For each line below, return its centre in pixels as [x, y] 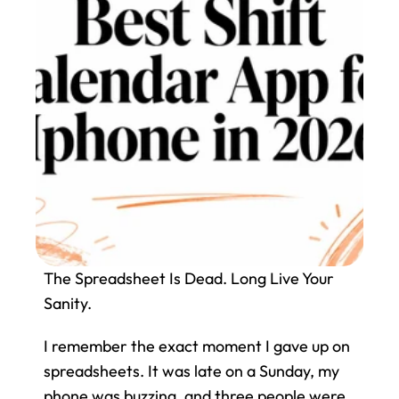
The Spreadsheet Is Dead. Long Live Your [189, 278]
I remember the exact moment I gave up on [197, 346]
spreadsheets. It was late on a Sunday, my [191, 371]
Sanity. [68, 303]
